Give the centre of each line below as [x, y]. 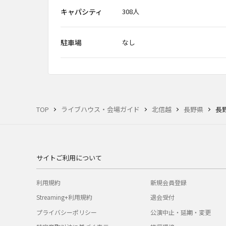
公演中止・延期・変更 [180, 212]
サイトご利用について [69, 158]
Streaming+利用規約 [64, 197]
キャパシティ [81, 12]
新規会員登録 [168, 183]
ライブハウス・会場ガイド [100, 109]
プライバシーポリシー [67, 212]
